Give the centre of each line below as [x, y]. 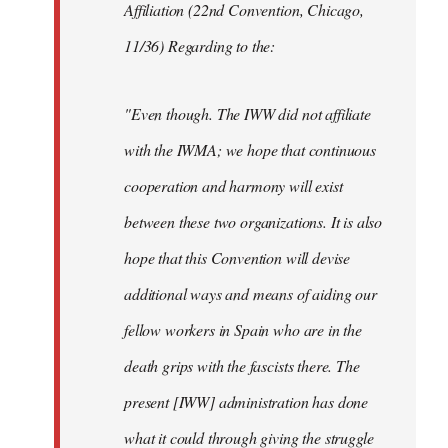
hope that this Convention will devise [237, 257]
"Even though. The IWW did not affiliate [247, 113]
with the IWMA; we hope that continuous [250, 149]
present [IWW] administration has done [246, 401]
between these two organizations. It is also [253, 221]
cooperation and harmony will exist [233, 185]
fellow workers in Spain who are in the [243, 329]
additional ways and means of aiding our [250, 293]
